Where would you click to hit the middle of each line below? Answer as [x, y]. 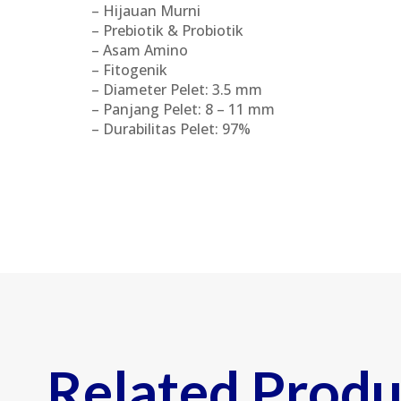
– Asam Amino [140, 50]
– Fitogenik [129, 70]
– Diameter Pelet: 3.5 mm [177, 90]
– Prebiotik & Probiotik [167, 30]
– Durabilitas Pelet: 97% [171, 129]
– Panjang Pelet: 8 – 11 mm [183, 109]
